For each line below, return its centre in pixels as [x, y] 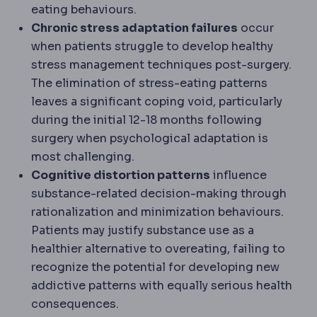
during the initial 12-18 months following [146, 120]
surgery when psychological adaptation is [150, 138]
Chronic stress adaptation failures [134, 28]
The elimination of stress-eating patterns [149, 83]
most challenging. [83, 156]
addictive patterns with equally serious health [162, 285]
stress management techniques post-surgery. [161, 64]
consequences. [75, 304]
